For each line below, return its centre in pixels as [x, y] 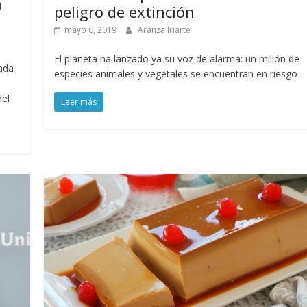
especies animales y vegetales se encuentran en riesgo [176, 74]
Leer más [79, 102]
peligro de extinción [125, 12]
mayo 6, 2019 [91, 30]
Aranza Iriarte [164, 30]
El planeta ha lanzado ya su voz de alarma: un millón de [177, 59]
